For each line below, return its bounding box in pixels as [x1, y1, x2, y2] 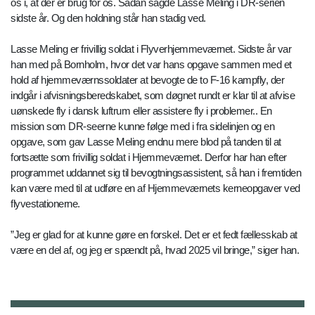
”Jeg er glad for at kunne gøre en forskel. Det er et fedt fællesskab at [11, 228, 297, 240]
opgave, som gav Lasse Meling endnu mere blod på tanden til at [11, 135, 281, 148]
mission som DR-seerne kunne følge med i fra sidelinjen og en [11, 120, 274, 132]
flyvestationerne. [11, 197, 80, 210]
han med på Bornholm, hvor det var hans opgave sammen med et [11, 58, 292, 70]
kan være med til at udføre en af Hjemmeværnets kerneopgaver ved [11, 181, 300, 194]
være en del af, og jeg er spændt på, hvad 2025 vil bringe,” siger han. [11, 243, 299, 256]
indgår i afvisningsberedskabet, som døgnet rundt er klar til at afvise [11, 89, 295, 101]
